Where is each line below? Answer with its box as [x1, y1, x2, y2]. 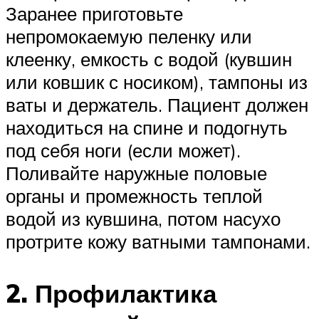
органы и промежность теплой [6, 184, 263, 207]
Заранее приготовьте [6, 1, 183, 25]
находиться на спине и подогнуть [6, 115, 288, 139]
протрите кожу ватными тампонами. [6, 229, 310, 253]
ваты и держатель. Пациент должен [6, 93, 308, 116]
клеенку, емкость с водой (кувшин [6, 47, 292, 70]
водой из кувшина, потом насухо [6, 206, 281, 230]
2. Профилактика [6, 277, 216, 309]
